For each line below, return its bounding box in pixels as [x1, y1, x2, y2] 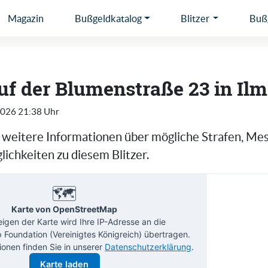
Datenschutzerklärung [105, 241, 192, 252]
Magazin [7, 13, 44, 24]
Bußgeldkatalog [74, 13, 142, 24]
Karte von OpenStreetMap [11, 203, 118, 214]
